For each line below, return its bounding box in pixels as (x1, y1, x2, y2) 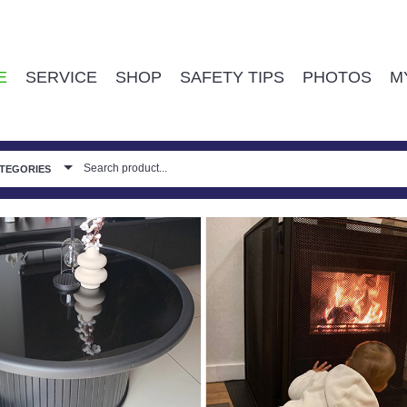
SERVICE (25, 68, 97, 86)
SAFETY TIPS (180, 68, 284, 86)
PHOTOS (303, 68, 372, 86)
